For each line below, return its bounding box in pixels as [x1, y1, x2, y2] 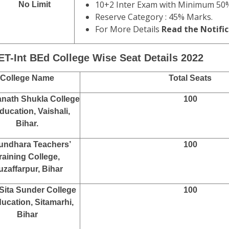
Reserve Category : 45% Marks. [95, 11, 213, 22]
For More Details [95, 24, 162, 35]
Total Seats [169, 74, 212, 82]
